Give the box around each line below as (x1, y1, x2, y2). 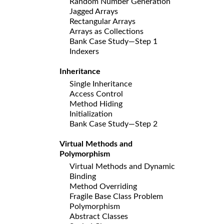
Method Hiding (69, 99, 122, 108)
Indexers (69, 47, 99, 55)
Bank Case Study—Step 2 (69, 119, 157, 128)
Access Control (69, 89, 123, 98)
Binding (69, 172, 96, 180)
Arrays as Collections (69, 27, 143, 35)
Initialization (69, 109, 112, 118)
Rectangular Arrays (69, 17, 135, 25)
